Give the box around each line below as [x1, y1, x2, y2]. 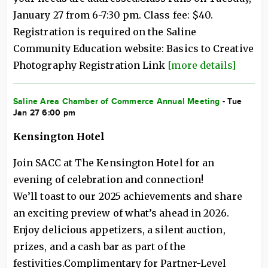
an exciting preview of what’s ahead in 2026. [13, 207, 230, 219]
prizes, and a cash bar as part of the [13, 240, 185, 252]
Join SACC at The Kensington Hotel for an [13, 157, 215, 169]
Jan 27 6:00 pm [13, 108, 75, 118]
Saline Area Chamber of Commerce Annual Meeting [13, 96, 220, 106]
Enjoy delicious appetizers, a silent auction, [13, 224, 226, 236]
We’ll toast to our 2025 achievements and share [13, 190, 242, 202]
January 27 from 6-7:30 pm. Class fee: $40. [13, 9, 214, 21]
